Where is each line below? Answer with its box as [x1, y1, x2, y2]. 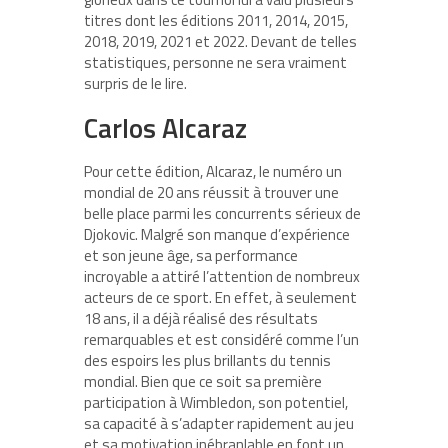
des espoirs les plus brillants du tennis [84, 349, 331, 373]
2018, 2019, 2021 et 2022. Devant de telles [84, 30, 357, 54]
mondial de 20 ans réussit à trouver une [84, 181, 339, 205]
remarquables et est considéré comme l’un [84, 328, 359, 352]
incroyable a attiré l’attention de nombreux [84, 265, 360, 289]
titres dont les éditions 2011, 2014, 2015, [84, 9, 348, 33]
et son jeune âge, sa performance [84, 244, 298, 268]
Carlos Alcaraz [84, 107, 247, 149]
